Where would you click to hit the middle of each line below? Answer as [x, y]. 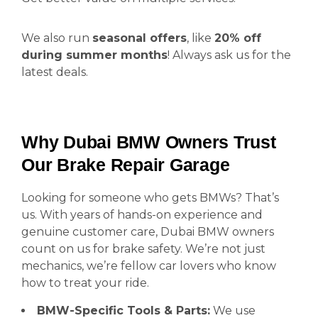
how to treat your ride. [85, 283]
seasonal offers [139, 38]
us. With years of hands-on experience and [142, 215]
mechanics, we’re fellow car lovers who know [149, 266]
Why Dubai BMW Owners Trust [149, 142]
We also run [57, 38]
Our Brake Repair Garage [126, 165]
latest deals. [55, 72]
